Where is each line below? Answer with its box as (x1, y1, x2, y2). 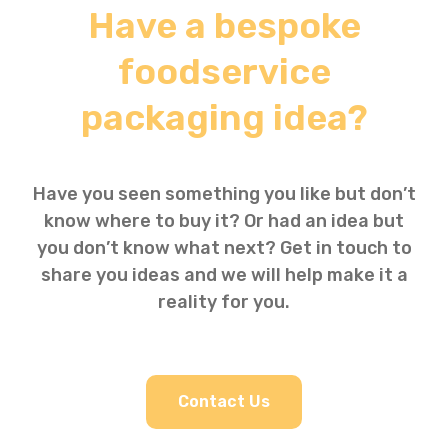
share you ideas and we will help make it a (40, 263, 408, 286)
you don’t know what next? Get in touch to (36, 236, 412, 259)
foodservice (117, 49, 331, 93)
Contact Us (178, 392, 270, 412)
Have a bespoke (87, 3, 361, 47)
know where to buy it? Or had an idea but (44, 209, 404, 232)
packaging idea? (80, 95, 368, 139)
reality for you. (158, 290, 290, 313)
